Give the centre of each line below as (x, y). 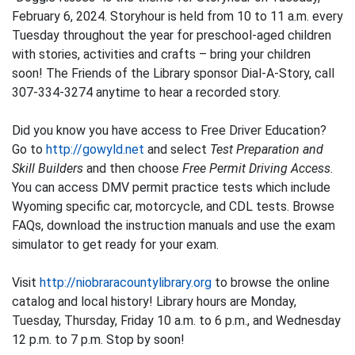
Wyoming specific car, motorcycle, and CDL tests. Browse (173, 206)
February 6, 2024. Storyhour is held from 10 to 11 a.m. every (177, 16)
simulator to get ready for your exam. (115, 244)
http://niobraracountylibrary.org (126, 282)
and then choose (133, 168)
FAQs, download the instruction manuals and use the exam (174, 225)
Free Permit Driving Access (256, 168)
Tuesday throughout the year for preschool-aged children (172, 35)
